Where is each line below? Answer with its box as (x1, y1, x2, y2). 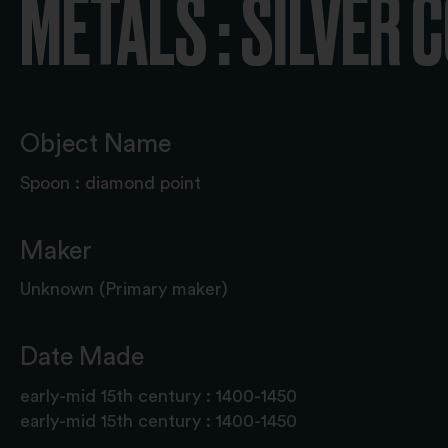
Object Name (20, 131, 171, 158)
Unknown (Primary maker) (20, 280, 228, 299)
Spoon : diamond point (20, 174, 201, 192)
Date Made (20, 344, 144, 371)
